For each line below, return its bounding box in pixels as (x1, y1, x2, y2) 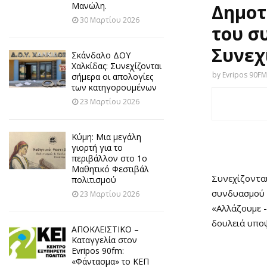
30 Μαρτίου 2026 (80, 15, 139, 25)
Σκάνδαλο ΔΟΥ (72, 49, 131, 61)
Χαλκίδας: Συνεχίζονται (72, 60, 162, 72)
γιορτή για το (72, 142, 123, 153)
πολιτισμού (72, 174, 116, 185)
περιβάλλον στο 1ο (72, 153, 147, 164)
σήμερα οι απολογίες (72, 71, 153, 82)
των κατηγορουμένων (72, 82, 157, 93)
